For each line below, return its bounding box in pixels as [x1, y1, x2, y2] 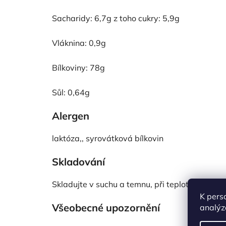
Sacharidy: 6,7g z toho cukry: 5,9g [52, 13, 180, 23]
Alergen [52, 109, 89, 122]
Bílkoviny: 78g [52, 62, 105, 73]
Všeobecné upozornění [52, 201, 160, 214]
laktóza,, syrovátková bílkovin [52, 133, 163, 143]
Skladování [52, 155, 105, 168]
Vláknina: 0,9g [52, 37, 106, 48]
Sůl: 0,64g [52, 87, 90, 97]
